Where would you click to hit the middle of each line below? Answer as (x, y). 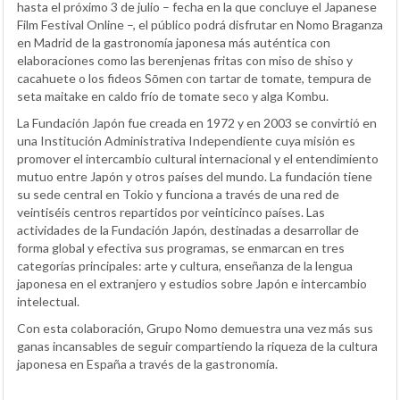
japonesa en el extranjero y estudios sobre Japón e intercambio (192, 283)
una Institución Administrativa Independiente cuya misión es (186, 140)
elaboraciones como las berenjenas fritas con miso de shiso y (185, 60)
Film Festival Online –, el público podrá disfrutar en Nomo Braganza (200, 24)
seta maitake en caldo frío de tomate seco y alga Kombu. (173, 96)
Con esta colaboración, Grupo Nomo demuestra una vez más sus (195, 328)
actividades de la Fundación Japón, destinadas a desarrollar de (188, 229)
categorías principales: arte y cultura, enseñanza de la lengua (185, 265)
